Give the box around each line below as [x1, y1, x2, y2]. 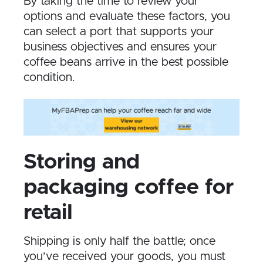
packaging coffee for [23, 177, 234, 198]
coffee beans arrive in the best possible [23, 56, 228, 68]
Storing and [23, 151, 140, 173]
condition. [23, 71, 75, 83]
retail [23, 202, 73, 224]
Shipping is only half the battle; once [23, 235, 215, 248]
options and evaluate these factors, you [23, 10, 230, 22]
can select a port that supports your [23, 25, 214, 38]
